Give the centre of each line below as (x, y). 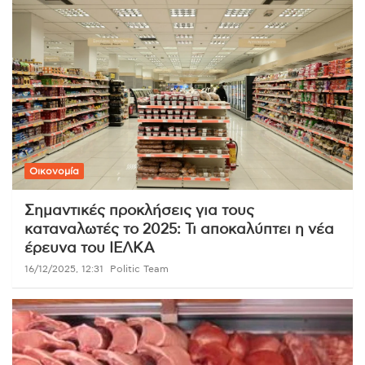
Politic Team (139, 268)
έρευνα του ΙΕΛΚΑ (90, 248)
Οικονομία (54, 171)
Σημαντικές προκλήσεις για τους (139, 211)
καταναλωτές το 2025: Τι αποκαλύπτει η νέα (179, 229)
